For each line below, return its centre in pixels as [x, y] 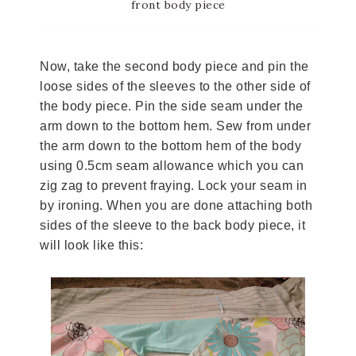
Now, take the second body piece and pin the [174, 66]
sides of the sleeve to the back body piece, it [172, 225]
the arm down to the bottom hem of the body [170, 145]
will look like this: [91, 245]
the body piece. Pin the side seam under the [172, 106]
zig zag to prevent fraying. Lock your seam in [174, 185]
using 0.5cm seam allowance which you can [172, 165]
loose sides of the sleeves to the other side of [175, 86]
